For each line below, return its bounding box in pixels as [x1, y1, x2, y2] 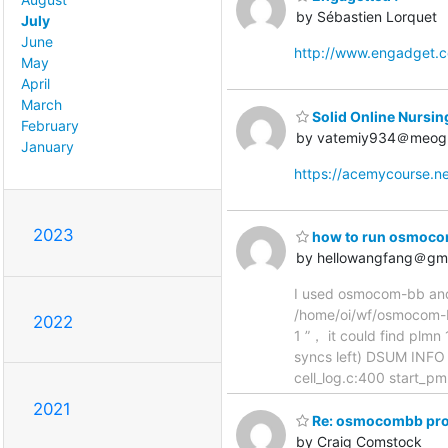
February [21, 117, 79, 135]
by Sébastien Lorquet [296, 8, 437, 26]
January [21, 138, 74, 156]
